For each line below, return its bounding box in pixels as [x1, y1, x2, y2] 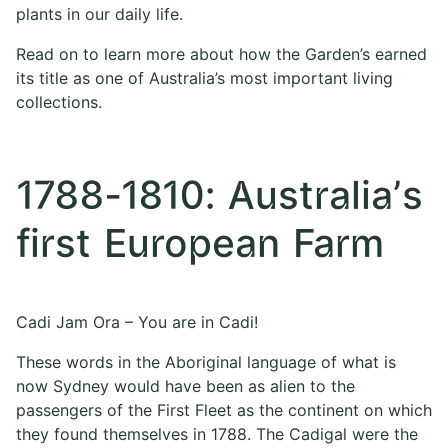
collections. [16, 92, 102, 113]
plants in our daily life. [16, 4, 183, 25]
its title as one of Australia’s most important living [16, 68, 393, 89]
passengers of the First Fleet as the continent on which [16, 400, 432, 421]
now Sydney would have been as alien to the [16, 376, 355, 397]
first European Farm [16, 226, 384, 266]
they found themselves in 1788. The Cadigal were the [16, 424, 418, 445]
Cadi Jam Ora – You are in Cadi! [16, 312, 258, 333]
